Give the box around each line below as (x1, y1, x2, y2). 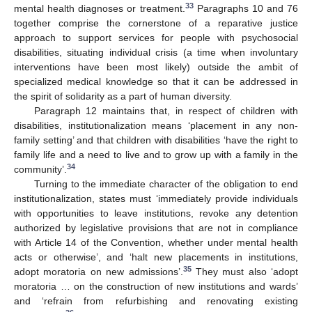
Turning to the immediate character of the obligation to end (33, 178, 298, 190)
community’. (14, 164, 67, 175)
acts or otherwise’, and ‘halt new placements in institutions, (14, 251, 298, 263)
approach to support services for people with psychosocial (14, 32, 298, 44)
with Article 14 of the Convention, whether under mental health (14, 237, 298, 249)
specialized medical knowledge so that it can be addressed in (14, 76, 298, 88)
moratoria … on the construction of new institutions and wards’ (14, 281, 298, 292)
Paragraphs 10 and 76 (193, 3, 298, 15)
